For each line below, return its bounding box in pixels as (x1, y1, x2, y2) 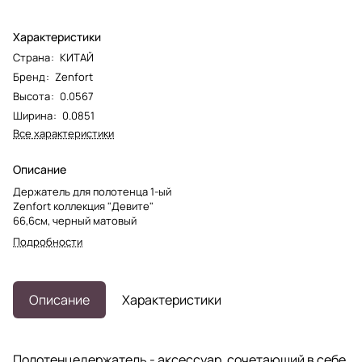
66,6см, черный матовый (13, 213, 137, 228)
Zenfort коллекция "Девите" (13, 198, 154, 213)
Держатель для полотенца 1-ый (13, 183, 171, 199)
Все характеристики (13, 125, 114, 141)
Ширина (13, 107, 53, 123)
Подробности (13, 234, 82, 249)
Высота (13, 88, 50, 103)
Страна (13, 49, 50, 65)
